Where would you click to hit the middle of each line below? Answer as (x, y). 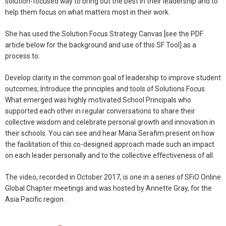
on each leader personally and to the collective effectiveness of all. (110, 156)
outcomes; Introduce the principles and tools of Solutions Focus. (106, 89)
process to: (22, 56)
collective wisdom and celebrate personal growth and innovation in (110, 122)
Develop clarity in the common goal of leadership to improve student (113, 78)
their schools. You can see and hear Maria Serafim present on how (110, 133)
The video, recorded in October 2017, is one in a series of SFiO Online (113, 177)
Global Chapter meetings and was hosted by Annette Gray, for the (108, 188)
